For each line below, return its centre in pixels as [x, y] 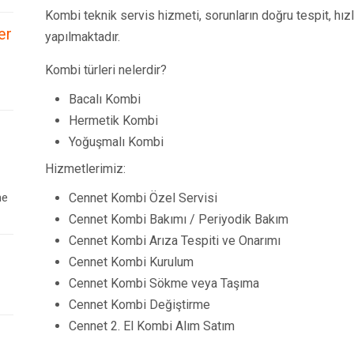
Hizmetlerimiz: [85, 169]
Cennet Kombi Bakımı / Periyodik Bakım [179, 219]
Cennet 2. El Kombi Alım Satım [152, 326]
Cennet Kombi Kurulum [131, 262]
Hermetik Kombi [113, 121]
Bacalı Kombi [105, 99]
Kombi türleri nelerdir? [106, 70]
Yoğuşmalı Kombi [116, 142]
